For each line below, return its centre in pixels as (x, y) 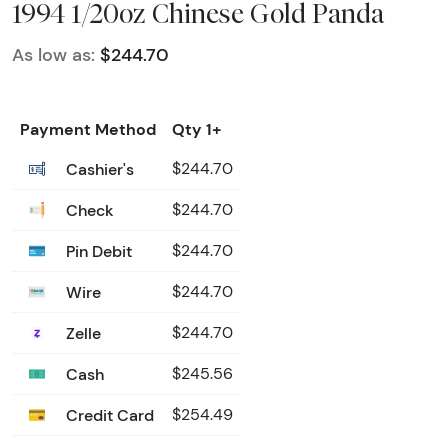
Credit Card (108, 415)
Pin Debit (97, 251)
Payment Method (88, 129)
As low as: (53, 55)
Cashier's (98, 169)
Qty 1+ (197, 129)
